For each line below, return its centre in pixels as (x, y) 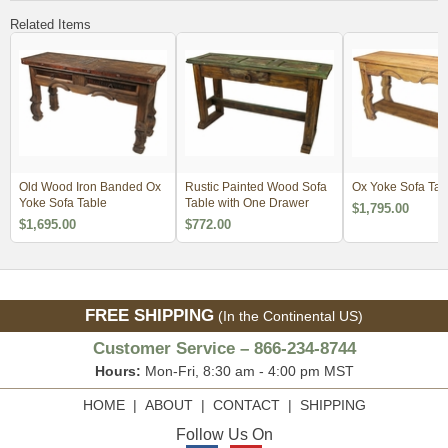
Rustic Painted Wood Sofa (256, 186)
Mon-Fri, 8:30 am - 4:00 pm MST (247, 370)
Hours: (117, 370)
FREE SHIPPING (149, 315)
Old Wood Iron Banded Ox (90, 186)
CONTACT (246, 404)
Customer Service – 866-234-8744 (224, 348)
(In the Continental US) (288, 315)
